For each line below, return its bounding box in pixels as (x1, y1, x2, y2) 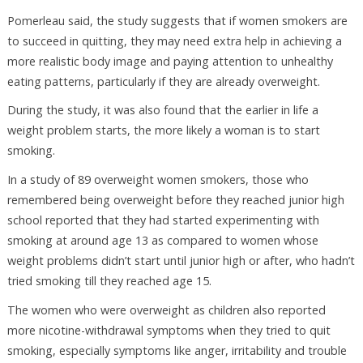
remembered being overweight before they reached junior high (6, 192, 344, 208)
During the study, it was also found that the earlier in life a (6, 102, 318, 118)
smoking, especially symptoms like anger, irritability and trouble (6, 342, 347, 358)
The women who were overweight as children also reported (6, 301, 326, 318)
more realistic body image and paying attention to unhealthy (6, 53, 333, 69)
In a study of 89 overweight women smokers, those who (6, 172, 309, 188)
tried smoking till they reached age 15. (6, 273, 211, 289)
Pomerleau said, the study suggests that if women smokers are (6, 12, 348, 28)
